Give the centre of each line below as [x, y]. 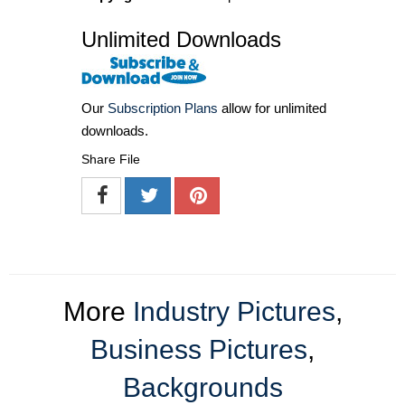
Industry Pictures [234, 312]
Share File [111, 160]
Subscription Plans [163, 108]
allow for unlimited [272, 108]
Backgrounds [202, 388]
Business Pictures [199, 350]
